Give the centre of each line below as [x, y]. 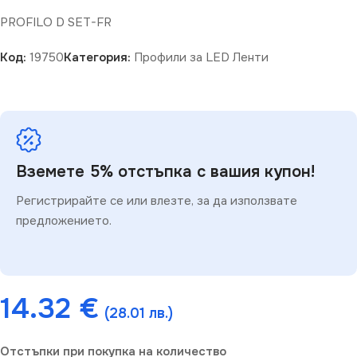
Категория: [97, 58]
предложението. [64, 221]
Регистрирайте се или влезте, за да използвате [157, 201]
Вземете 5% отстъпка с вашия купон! [165, 172]
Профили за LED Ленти [201, 58]
